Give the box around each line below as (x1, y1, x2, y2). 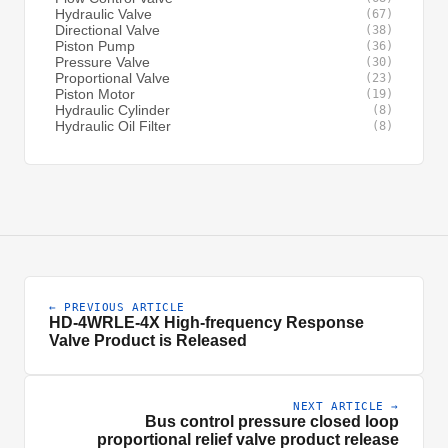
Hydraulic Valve (55, 6, 152, 22)
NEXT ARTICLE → (293, 400, 399, 413)
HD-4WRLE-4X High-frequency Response (49, 314, 364, 331)
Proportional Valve (55, 70, 170, 86)
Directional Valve (55, 22, 160, 38)
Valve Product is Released (49, 332, 247, 349)
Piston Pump (55, 38, 135, 54)
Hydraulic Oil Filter (55, 118, 171, 134)
